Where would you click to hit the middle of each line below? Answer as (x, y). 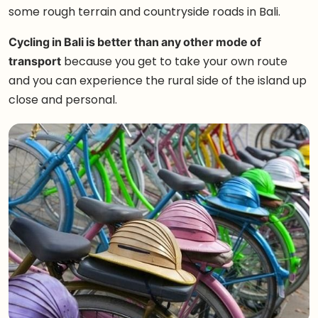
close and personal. (63, 100)
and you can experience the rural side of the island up (158, 81)
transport (35, 61)
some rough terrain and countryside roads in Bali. (144, 12)
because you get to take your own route (174, 61)
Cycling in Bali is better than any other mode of (135, 42)
